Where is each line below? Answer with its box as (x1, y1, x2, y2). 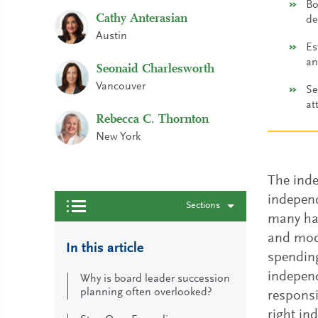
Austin (96, 30, 127, 42)
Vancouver (96, 80, 146, 92)
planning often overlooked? (80, 287, 212, 298)
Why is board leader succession (80, 273, 230, 285)
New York (96, 131, 141, 143)
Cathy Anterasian (96, 12, 187, 26)
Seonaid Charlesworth (96, 62, 214, 76)
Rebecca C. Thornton (96, 113, 209, 126)
